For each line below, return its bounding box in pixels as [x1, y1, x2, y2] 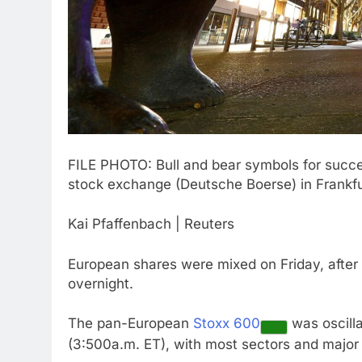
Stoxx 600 [193, 315, 260, 332]
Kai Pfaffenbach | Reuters [68, 216, 234, 233]
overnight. [68, 275, 133, 292]
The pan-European [68, 315, 193, 332]
